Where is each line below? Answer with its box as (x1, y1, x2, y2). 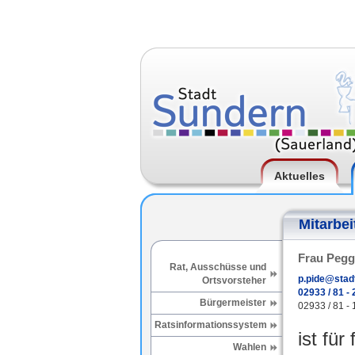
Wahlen (232, 342, 266, 353)
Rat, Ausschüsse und (169, 261, 266, 273)
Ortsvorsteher (201, 275, 266, 286)
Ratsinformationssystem (154, 319, 267, 330)
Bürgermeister (199, 297, 266, 308)
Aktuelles (274, 170, 325, 182)
